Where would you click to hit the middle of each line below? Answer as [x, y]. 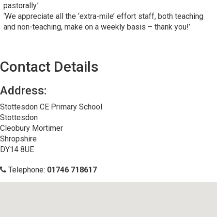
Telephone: [27, 170]
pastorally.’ [21, 6]
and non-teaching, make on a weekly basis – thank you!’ [97, 27]
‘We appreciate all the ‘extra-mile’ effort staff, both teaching [103, 16]
